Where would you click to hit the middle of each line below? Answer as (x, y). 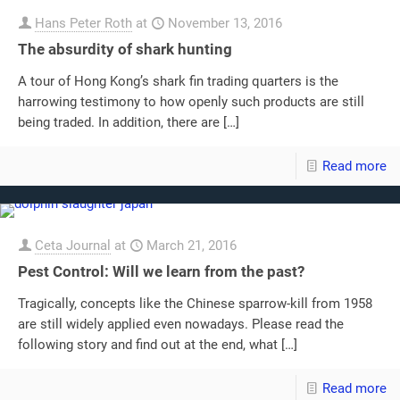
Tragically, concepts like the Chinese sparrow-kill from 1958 (195, 304)
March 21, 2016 (192, 246)
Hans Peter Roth (83, 24)
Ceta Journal (73, 246)
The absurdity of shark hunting (125, 50)
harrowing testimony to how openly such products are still (191, 102)
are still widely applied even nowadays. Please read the (181, 325)
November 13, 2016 (225, 24)
